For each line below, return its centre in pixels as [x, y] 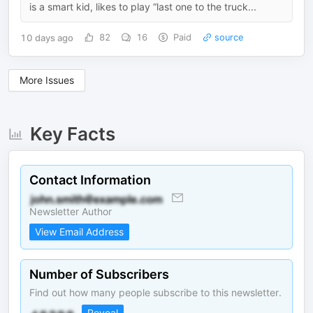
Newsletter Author [71, 211]
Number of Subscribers [99, 274]
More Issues [47, 80]
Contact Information [90, 180]
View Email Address [79, 232]
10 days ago [47, 37]
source [227, 37]
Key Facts [72, 134]
